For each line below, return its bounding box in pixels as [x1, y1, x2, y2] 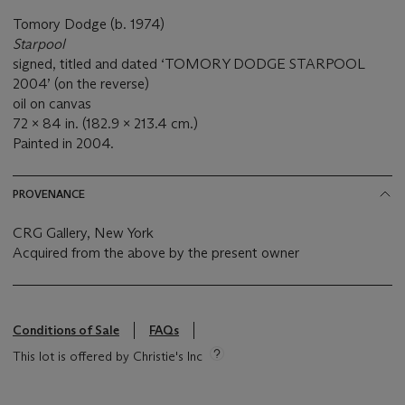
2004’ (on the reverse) [13, 74, 149, 92]
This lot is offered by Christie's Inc [13, 347, 202, 364]
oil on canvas [13, 94, 91, 112]
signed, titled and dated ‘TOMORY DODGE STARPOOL [13, 54, 365, 72]
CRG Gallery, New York [13, 223, 155, 241]
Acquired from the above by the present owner [13, 243, 299, 261]
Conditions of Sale [13, 321, 119, 338]
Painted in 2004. [13, 134, 114, 152]
